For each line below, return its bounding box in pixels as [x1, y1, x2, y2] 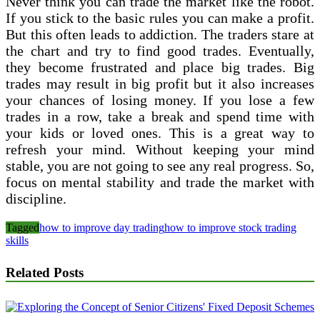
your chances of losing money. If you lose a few [6, 91, 314, 108]
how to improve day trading [39, 221, 164, 234]
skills [6, 234, 29, 246]
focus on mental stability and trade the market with [6, 174, 314, 190]
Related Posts [6, 265, 84, 281]
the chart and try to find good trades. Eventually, [6, 42, 314, 59]
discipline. [6, 190, 66, 206]
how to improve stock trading [164, 221, 296, 234]
